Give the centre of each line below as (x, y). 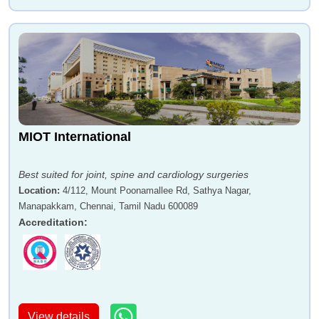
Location (38, 191)
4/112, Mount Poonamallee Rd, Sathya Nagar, (157, 191)
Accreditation (51, 223)
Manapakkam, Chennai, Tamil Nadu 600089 (108, 206)
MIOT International (75, 137)
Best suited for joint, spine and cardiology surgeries (134, 175)
